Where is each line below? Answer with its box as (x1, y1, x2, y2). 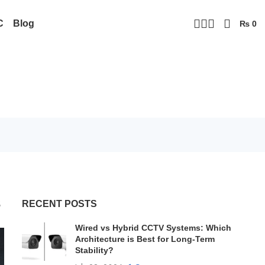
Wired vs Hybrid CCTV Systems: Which (75, 222, 231, 232)
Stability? (75, 245, 114, 255)
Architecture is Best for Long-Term (75, 234, 215, 244)
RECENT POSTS (21, 198, 97, 209)
